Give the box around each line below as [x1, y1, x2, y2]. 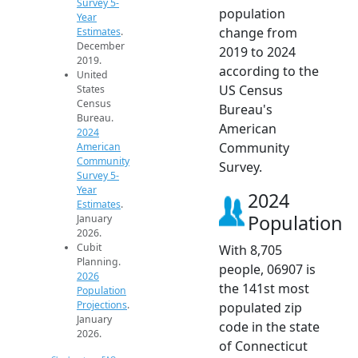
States [77, 82, 105, 97]
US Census [219, 82, 283, 100]
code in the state [219, 318, 320, 336]
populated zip [219, 299, 302, 317]
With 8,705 [219, 241, 282, 260]
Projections [77, 298, 127, 312]
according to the [219, 62, 319, 81]
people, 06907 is [219, 261, 316, 279]
